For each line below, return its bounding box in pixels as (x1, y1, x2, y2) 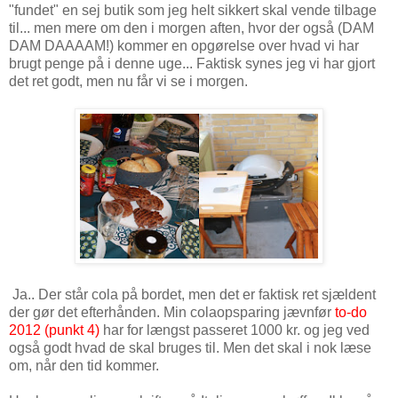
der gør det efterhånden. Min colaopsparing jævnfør (9, 304, 335, 320)
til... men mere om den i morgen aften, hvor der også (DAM (9, 20, 374, 36)
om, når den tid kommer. (9, 357, 159, 373)
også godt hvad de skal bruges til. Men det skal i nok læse (9, 339, 371, 355)
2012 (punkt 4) (9, 322, 99, 338)
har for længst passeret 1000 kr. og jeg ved (99, 322, 370, 338)
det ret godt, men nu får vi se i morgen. (9, 73, 248, 89)
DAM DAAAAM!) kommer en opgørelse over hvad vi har (9, 37, 359, 53)
